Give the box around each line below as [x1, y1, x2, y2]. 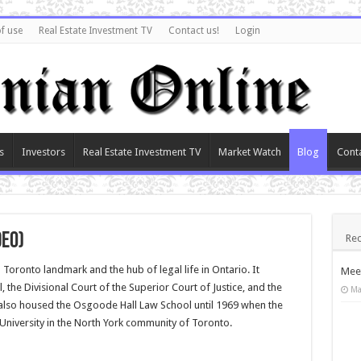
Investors [21, 145, 65, 158]
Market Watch [218, 145, 281, 158]
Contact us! [168, 25, 219, 36]
